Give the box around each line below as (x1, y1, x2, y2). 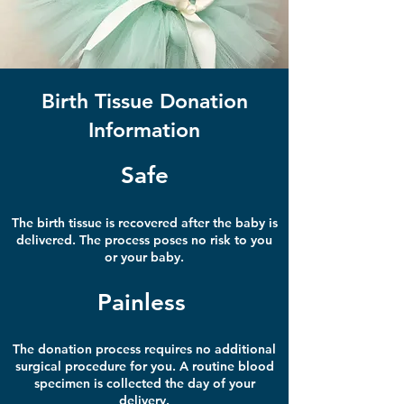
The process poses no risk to (79, 232, 251, 248)
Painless (96, 289, 186, 317)
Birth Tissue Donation (41, 88, 248, 114)
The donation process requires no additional (13, 341, 276, 357)
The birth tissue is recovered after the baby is (11, 215, 278, 231)
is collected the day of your (93, 375, 255, 391)
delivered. (16, 232, 79, 248)
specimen (33, 375, 94, 391)
